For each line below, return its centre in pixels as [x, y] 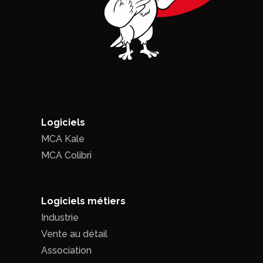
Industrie [60, 217]
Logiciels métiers [83, 201]
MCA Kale [63, 139]
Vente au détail [74, 234]
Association [66, 250]
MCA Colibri [66, 155]
